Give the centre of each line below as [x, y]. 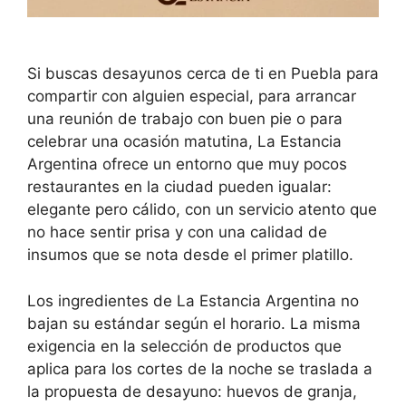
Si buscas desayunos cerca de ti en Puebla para [203, 74]
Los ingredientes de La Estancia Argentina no [193, 300]
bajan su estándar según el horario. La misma [194, 323]
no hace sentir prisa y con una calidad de [177, 232]
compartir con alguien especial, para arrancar [192, 97]
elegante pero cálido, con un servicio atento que [202, 210]
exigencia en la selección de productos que [184, 346]
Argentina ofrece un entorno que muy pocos [187, 164]
